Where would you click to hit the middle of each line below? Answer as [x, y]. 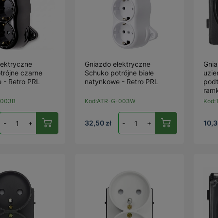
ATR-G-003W [116, 101]
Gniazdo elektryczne [118, 64]
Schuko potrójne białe [119, 73]
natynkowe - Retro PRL [122, 82]
